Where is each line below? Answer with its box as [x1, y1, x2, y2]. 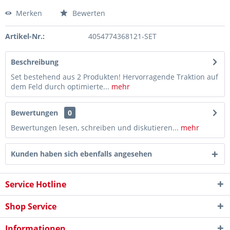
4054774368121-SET [88, 31, 157, 41]
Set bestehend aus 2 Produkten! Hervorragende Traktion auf [11, 72, 218, 82]
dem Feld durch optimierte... [11, 82, 109, 91]
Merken [16, 8, 42, 18]
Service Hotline [5, 179, 66, 190]
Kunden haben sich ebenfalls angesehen [11, 149, 152, 159]
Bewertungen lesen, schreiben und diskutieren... [11, 123, 179, 132]
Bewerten [70, 8, 105, 18]
